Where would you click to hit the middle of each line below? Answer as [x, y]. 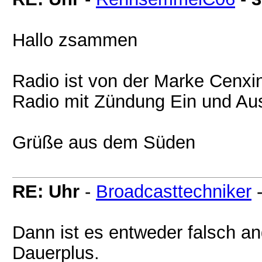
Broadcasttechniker [174, 191]
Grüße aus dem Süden [104, 142]
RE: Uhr [46, 191]
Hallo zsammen [75, 40]
